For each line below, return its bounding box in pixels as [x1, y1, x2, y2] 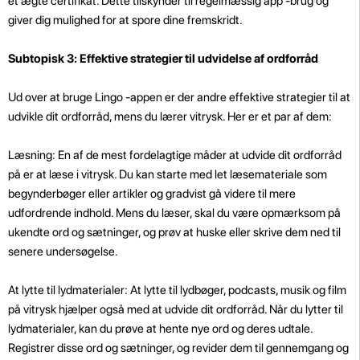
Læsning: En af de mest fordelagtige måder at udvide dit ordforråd [8, 147, 342, 162]
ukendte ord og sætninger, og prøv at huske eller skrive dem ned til [8, 224, 341, 239]
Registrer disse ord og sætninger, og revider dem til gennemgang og [8, 340, 349, 355]
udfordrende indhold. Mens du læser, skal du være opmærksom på [8, 205, 341, 220]
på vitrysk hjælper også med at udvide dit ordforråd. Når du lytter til [8, 301, 343, 317]
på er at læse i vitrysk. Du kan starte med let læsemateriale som [8, 166, 327, 182]
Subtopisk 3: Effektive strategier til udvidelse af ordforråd [8, 51, 318, 66]
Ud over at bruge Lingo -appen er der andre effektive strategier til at [8, 89, 350, 104]
